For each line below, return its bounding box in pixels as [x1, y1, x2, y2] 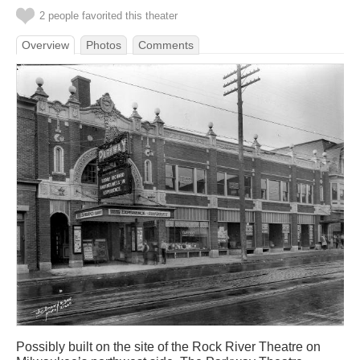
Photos [86, 39, 121, 51]
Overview [22, 39, 69, 51]
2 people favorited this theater [39, 10, 178, 22]
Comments [138, 39, 194, 51]
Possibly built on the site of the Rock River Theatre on [16, 340, 321, 354]
